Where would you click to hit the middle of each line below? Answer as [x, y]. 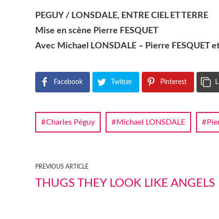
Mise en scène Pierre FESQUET [97, 31]
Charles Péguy [70, 122]
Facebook [68, 82]
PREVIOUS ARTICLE [62, 166]
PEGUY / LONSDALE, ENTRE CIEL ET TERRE [122, 16]
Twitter [121, 82]
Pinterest [174, 82]
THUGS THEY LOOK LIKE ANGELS [125, 183]
